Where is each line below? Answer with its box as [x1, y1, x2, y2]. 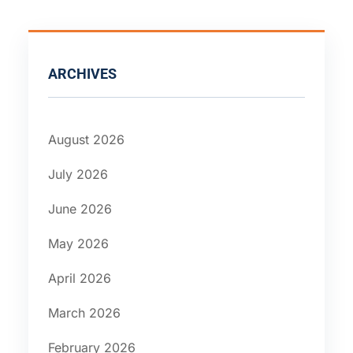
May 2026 [47, 235, 109, 251]
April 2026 [47, 269, 111, 286]
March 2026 [47, 304, 121, 321]
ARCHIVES [47, 65, 117, 82]
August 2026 [47, 131, 124, 147]
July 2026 [47, 165, 108, 182]
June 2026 [47, 200, 112, 217]
